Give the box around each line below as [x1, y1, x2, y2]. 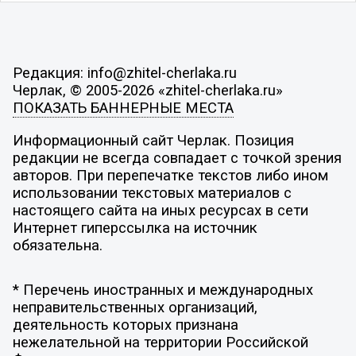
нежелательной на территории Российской [12, 333, 308, 351]
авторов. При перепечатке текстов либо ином [12, 167, 328, 185]
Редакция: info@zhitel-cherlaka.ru [12, 64, 237, 82]
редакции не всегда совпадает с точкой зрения [12, 149, 342, 168]
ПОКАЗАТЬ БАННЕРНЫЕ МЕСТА [12, 99, 234, 117]
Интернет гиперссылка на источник [12, 219, 257, 238]
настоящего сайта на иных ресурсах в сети [12, 202, 308, 220]
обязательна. [12, 237, 103, 255]
